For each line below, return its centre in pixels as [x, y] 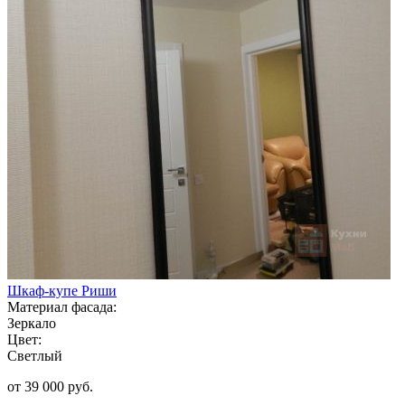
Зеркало [32, 323]
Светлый [35, 355]
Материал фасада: [62, 306]
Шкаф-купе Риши [62, 290]
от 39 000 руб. [50, 386]
